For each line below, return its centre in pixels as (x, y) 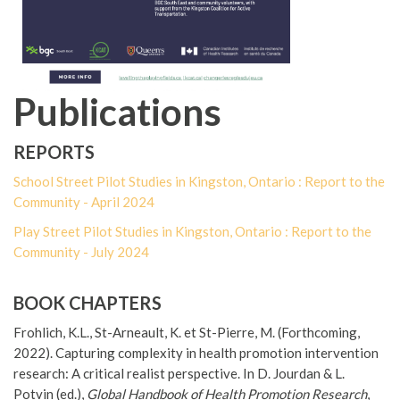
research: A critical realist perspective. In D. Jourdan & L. (179, 374)
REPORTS (54, 152)
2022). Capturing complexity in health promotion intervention (196, 353)
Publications (117, 112)
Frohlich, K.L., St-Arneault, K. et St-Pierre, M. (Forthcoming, (187, 333)
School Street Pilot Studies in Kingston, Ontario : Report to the (199, 182)
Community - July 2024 (81, 252)
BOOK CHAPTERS (87, 303)
